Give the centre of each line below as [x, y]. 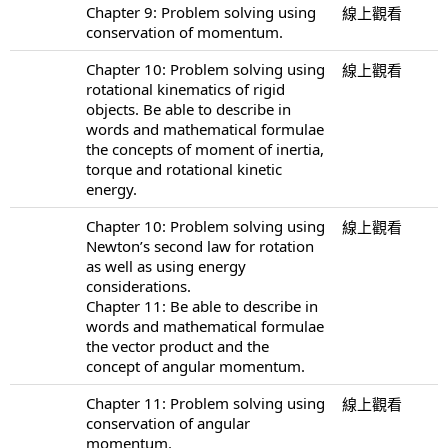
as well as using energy [166, 265]
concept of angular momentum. [195, 365]
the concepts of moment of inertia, [205, 148]
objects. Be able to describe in [188, 108]
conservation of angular [168, 422]
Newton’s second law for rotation [200, 245]
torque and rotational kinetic [184, 168]
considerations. [138, 285]
